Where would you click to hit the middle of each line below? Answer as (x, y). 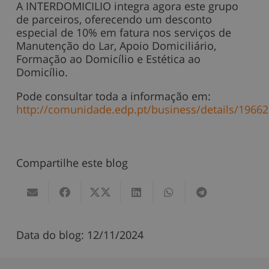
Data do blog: (52, 234)
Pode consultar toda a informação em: (113, 96)
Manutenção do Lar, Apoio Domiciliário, (116, 46)
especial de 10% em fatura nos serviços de (124, 33)
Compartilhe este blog (72, 163)
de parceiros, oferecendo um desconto (114, 20)
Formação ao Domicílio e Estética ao (108, 59)
